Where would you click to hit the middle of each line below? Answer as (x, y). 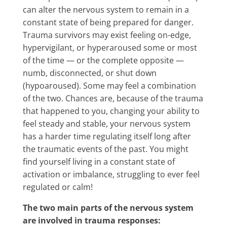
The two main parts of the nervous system (108, 208)
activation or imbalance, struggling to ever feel (111, 174)
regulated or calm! (58, 187)
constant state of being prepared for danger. (108, 22)
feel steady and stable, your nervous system (106, 124)
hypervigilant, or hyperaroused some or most (110, 48)
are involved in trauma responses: (91, 220)
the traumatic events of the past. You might (105, 149)
